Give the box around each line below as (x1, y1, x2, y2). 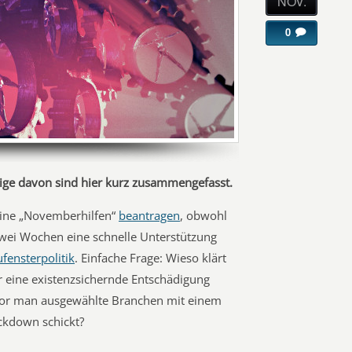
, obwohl (180, 207, 227, 223)
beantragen (119, 207, 180, 223)
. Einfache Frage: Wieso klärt (75, 250, 226, 266)
